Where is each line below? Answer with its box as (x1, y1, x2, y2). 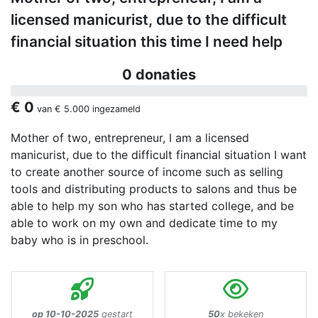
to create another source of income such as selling (11, 165, 283, 180)
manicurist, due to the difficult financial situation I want (11, 148, 307, 163)
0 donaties (122, 66, 196, 84)
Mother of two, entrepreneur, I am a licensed (11, 131, 249, 146)
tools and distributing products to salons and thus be (11, 182, 297, 197)
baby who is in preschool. (11, 233, 148, 248)
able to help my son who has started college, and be (11, 199, 294, 214)
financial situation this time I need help (11, 33, 283, 51)
